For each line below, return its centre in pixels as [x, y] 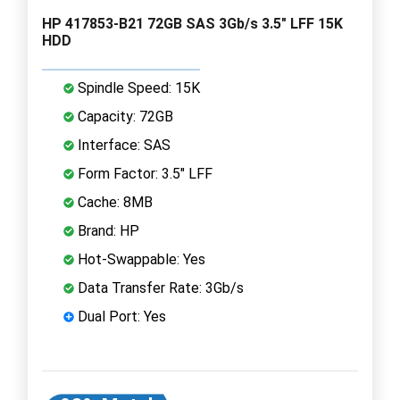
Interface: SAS [122, 145]
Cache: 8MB [113, 202]
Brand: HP [107, 230]
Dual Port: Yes [120, 316]
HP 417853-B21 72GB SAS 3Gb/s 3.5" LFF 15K [192, 23]
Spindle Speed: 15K [137, 87]
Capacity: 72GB [124, 116]
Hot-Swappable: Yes [140, 259]
